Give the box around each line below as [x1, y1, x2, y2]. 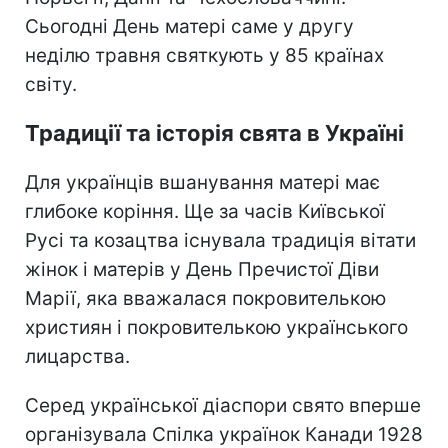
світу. [25, 72, 77, 96]
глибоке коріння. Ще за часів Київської [25, 199, 385, 223]
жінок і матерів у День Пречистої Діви [25, 257, 379, 281]
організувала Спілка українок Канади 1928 [25, 422, 423, 446]
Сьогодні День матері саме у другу [25, 14, 354, 38]
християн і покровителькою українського [25, 315, 408, 339]
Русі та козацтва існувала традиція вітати [25, 228, 416, 252]
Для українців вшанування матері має [25, 170, 380, 194]
